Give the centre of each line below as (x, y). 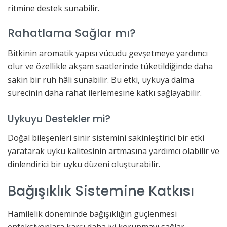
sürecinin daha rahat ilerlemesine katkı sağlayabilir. (105, 92)
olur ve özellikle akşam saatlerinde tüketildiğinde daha (110, 66)
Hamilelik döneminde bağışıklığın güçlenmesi (92, 214)
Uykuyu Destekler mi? (59, 119)
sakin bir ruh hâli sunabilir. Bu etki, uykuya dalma (101, 79)
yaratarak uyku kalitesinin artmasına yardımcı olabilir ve (113, 151)
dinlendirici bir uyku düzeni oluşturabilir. (84, 164)
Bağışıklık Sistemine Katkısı (101, 191)
